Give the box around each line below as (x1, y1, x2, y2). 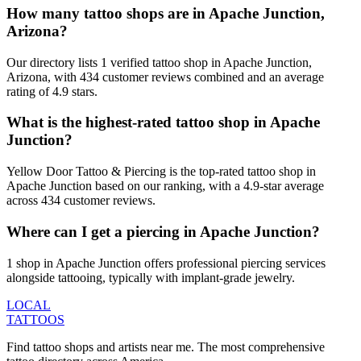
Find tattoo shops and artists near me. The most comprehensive (6, 339, 325, 354)
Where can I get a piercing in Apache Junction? (6, 222, 320, 240)
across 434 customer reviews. (6, 193, 156, 208)
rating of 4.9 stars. (6, 84, 98, 98)
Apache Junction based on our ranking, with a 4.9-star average (6, 179, 324, 193)
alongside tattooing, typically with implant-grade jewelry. (6, 270, 295, 284)
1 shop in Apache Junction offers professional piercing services (6, 255, 326, 270)
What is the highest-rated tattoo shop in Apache (6, 114, 320, 131)
